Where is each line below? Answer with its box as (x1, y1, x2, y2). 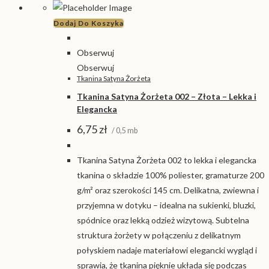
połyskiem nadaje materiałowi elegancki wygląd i (77, 244, 257, 255)
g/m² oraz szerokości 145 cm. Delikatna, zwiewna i (77, 184, 259, 195)
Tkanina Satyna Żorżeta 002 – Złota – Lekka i (77, 91, 256, 102)
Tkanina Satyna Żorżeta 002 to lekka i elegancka (77, 154, 256, 165)
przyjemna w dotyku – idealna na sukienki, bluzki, (77, 199, 256, 210)
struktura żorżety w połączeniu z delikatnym (77, 229, 241, 240)
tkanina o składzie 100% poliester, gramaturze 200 (77, 169, 264, 180)
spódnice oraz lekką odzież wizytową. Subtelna (77, 214, 249, 225)
